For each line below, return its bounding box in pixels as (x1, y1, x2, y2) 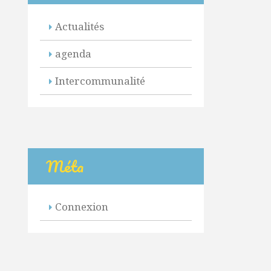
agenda (54, 47, 91, 60)
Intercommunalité (54, 74, 145, 88)
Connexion (54, 199, 108, 214)
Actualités (54, 19, 104, 33)
